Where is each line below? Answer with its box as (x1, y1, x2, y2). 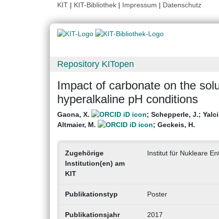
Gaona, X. (57, 110, 91, 119)
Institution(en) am (65, 159, 125, 168)
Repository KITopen (57, 59, 134, 69)
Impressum (122, 1, 157, 9)
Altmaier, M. (57, 121, 98, 129)
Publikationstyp (65, 190, 118, 198)
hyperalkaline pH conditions (57, 92, 198, 106)
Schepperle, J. (151, 110, 198, 119)
